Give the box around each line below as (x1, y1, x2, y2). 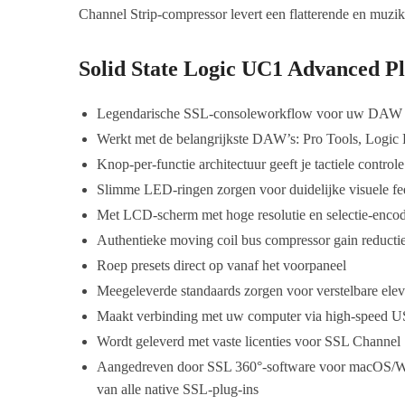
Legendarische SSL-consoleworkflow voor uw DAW (97, 105, 403, 121)
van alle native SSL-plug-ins (97, 381, 259, 397)
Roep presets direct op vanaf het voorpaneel (97, 257, 347, 273)
